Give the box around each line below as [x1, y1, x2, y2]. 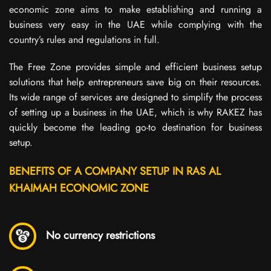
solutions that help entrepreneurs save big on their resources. [9, 75, 262, 90]
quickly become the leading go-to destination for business [9, 120, 262, 135]
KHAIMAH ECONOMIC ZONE [9, 180, 149, 197]
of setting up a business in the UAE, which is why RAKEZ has [9, 105, 262, 120]
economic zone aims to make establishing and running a [9, 2, 262, 16]
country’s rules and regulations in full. [9, 32, 160, 47]
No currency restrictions [46, 227, 155, 243]
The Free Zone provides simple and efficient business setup [9, 60, 262, 74]
